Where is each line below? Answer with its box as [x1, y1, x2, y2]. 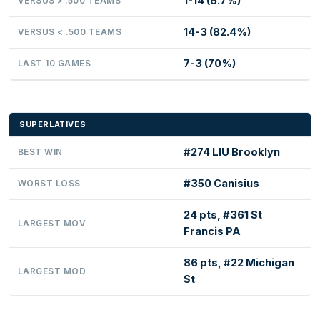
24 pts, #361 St [184, 208, 262, 221]
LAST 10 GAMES [18, 58, 91, 69]
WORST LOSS [18, 178, 81, 189]
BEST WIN [18, 146, 63, 157]
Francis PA [184, 224, 241, 238]
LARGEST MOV [18, 218, 86, 229]
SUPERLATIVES [19, 119, 86, 129]
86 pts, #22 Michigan [184, 256, 294, 269]
